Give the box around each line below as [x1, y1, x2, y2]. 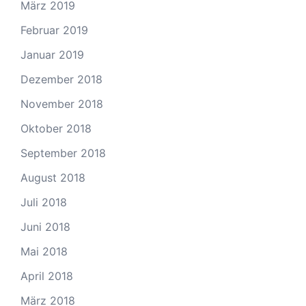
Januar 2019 [20, 47, 84, 61]
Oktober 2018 [20, 121, 92, 135]
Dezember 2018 [20, 72, 102, 86]
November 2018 [20, 96, 103, 111]
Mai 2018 [20, 244, 68, 258]
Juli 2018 [20, 195, 67, 209]
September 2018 [20, 145, 106, 160]
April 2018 [20, 268, 73, 283]
